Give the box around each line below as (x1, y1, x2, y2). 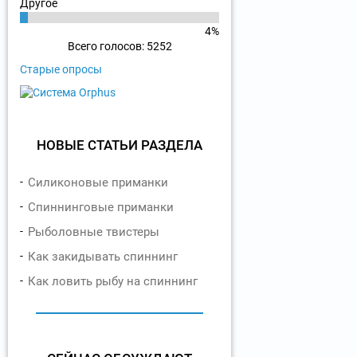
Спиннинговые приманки (28, 200, 174, 215)
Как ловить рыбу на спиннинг (28, 274, 198, 289)
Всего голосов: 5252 (67, 40, 172, 53)
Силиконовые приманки (28, 175, 168, 190)
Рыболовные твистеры (28, 225, 159, 240)
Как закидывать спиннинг (28, 249, 178, 265)
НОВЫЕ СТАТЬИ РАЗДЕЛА (37, 137, 202, 154)
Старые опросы (20, 63, 102, 76)
